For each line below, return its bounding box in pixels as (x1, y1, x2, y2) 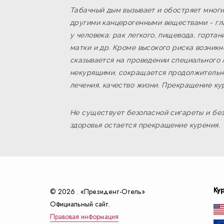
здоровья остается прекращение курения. (70, 121, 220, 129)
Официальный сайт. (50, 199, 109, 209)
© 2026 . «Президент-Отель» (50, 187, 145, 196)
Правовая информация (50, 212, 118, 221)
